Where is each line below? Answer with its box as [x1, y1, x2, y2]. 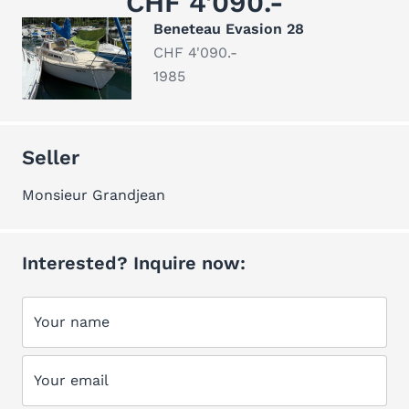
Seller [22, 146, 79, 169]
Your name [34, 313, 110, 330]
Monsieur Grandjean [22, 186, 165, 204]
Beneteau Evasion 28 [153, 20, 304, 37]
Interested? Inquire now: [22, 252, 246, 274]
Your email [34, 372, 109, 389]
